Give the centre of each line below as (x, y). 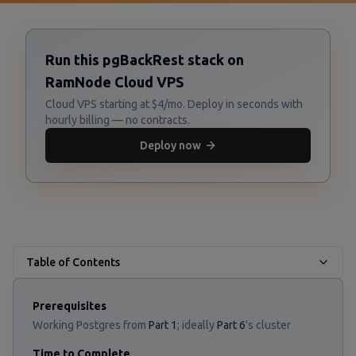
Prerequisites (70, 306)
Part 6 (231, 325)
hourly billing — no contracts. (118, 120)
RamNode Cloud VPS (114, 82)
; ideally (197, 325)
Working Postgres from (91, 325)
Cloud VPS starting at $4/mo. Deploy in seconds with (174, 104)
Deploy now (170, 145)
